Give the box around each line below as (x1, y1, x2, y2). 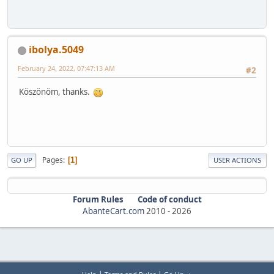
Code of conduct (137, 194, 202, 206)
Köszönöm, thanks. (19, 86, 94, 97)
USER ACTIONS (213, 155, 261, 165)
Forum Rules (72, 194, 124, 206)
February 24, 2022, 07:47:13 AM (18, 64, 115, 73)
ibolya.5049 (29, 43, 84, 57)
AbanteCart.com (83, 206, 144, 217)
